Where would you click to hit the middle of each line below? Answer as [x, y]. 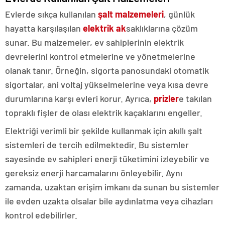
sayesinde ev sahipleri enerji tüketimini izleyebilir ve [107, 158]
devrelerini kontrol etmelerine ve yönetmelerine [100, 56]
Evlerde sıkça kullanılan [51, 14]
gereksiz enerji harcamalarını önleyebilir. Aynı [94, 173]
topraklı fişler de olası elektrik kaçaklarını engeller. [104, 112]
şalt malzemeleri [131, 14]
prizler [166, 98]
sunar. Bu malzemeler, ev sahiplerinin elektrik [94, 42]
